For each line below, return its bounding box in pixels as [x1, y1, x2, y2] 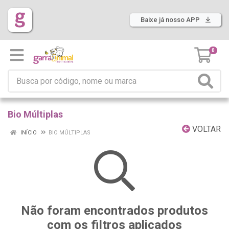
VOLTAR [190, 124, 221, 134]
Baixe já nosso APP [141, 16, 201, 24]
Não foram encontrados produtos [21, 203, 208, 218]
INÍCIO [19, 129, 37, 136]
